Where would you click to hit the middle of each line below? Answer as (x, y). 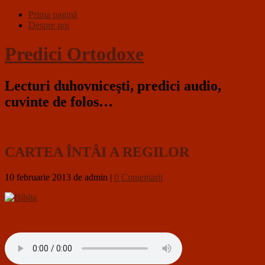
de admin (91, 177)
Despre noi (49, 25)
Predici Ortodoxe (74, 54)
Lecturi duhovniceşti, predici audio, (113, 85)
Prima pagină (53, 14)
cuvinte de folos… (59, 101)
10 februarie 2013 (38, 177)
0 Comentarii (138, 177)
